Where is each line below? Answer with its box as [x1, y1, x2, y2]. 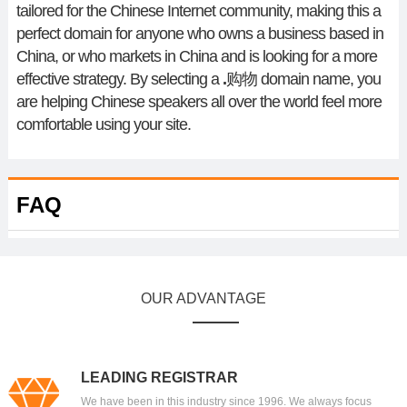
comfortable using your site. [15, 115, 191, 134]
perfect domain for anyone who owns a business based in [15, 25, 383, 44]
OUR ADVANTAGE [141, 291, 266, 307]
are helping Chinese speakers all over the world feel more [15, 93, 382, 112]
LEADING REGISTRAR [80, 370, 238, 386]
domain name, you [256, 70, 381, 89]
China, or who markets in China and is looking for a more [15, 47, 377, 66]
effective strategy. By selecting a [15, 70, 223, 89]
